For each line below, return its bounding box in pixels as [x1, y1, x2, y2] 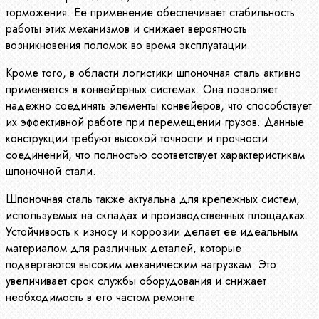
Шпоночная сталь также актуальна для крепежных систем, [6, 190, 300, 207]
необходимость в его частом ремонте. [6, 288, 199, 305]
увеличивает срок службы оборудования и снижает [6, 272, 266, 289]
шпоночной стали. [6, 162, 96, 179]
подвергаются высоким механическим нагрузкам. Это [6, 256, 276, 273]
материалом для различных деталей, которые [6, 239, 241, 256]
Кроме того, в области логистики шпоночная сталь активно [6, 64, 301, 81]
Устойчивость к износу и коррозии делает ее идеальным [6, 223, 298, 240]
